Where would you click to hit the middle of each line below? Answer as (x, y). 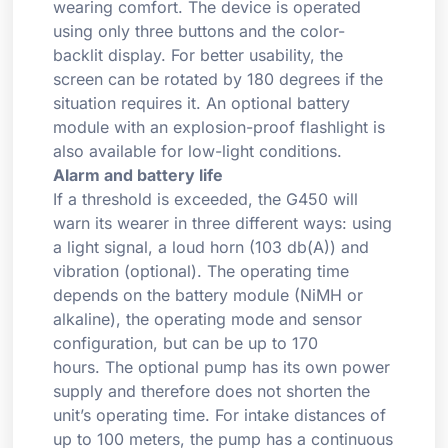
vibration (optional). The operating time (201, 271)
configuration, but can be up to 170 (186, 343)
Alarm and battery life (138, 175)
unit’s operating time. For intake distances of (220, 415)
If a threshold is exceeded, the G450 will (206, 199)
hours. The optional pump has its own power (222, 367)
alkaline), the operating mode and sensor (208, 319)
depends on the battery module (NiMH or (208, 295)
